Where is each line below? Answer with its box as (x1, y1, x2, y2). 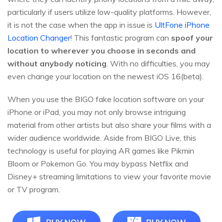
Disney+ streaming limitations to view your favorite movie (7, 171, 211, 182)
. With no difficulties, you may (107, 58, 210, 69)
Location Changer (7, 33, 70, 43)
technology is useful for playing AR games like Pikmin (7, 146, 194, 156)
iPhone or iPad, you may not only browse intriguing (7, 107, 186, 117)
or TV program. (7, 184, 60, 195)
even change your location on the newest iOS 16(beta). (7, 71, 204, 82)
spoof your (171, 33, 213, 43)
